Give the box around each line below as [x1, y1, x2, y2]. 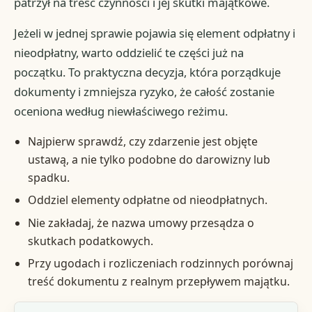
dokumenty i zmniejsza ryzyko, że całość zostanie [14, 84, 275, 100]
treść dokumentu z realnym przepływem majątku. [27, 274, 290, 290]
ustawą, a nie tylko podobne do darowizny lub [27, 152, 270, 168]
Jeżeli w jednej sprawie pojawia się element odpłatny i [14, 25, 296, 42]
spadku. [27, 170, 70, 186]
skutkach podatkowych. [27, 233, 153, 249]
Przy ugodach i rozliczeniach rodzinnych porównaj [27, 256, 293, 272]
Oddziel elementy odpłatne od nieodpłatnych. [27, 192, 267, 208]
